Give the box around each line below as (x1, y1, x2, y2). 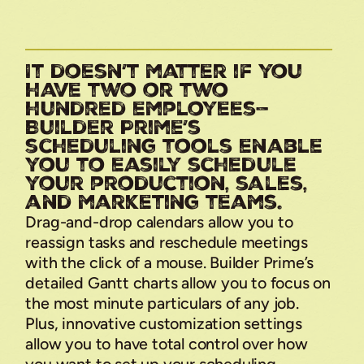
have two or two (25, 77, 229, 104)
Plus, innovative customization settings (25, 314, 302, 334)
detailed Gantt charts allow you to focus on (25, 273, 331, 293)
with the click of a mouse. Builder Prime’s (25, 253, 314, 273)
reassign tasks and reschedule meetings (25, 232, 308, 253)
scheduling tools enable (25, 133, 323, 160)
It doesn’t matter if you (25, 58, 302, 85)
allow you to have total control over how (25, 334, 308, 354)
